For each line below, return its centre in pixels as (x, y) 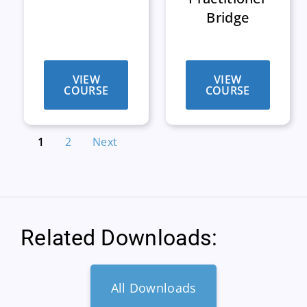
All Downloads (153, 287)
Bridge (228, 17)
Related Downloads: (119, 237)
